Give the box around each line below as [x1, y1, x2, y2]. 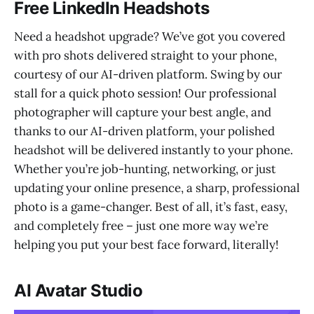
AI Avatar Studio [14, 280, 143, 301]
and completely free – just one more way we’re [14, 218, 268, 234]
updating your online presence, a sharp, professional [14, 180, 300, 196]
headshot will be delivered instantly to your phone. [14, 142, 293, 158]
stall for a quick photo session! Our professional [14, 86, 277, 102]
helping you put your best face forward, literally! [14, 237, 279, 253]
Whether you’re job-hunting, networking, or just [14, 161, 276, 177]
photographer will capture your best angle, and [14, 104, 271, 121]
